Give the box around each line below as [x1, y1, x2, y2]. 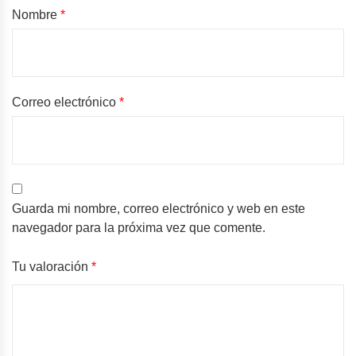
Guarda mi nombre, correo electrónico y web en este [12, 202, 305, 216]
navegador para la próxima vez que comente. [12, 221, 265, 235]
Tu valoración [12, 260, 91, 274]
